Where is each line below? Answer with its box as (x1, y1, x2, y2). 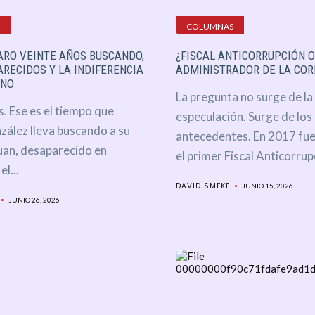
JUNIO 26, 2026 (8, 195, 60, 205)
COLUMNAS (186, 21, 233, 32)
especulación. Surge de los (175, 109, 312, 124)
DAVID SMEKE (175, 181, 230, 192)
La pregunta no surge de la (175, 89, 313, 105)
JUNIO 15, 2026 (241, 181, 293, 191)
